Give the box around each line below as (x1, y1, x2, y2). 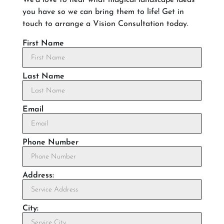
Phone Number (22, 138, 78, 147)
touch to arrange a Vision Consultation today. (22, 19, 188, 28)
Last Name (22, 72, 64, 81)
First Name (22, 39, 64, 48)
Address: (22, 171, 54, 180)
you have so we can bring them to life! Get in (22, 7, 184, 16)
